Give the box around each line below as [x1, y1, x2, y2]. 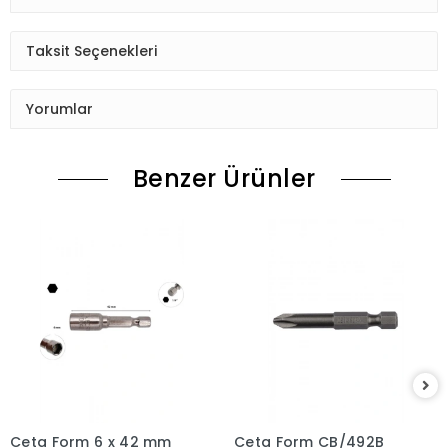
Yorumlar [26, 98, 93, 119]
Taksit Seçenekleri [26, 40, 157, 61]
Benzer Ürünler [132, 162, 316, 196]
